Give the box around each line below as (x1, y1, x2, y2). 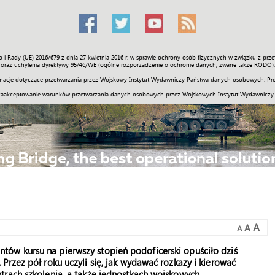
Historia (128, 55, 160, 67)
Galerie (171, 55, 199, 67)
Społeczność (33, 55, 83, 67)
